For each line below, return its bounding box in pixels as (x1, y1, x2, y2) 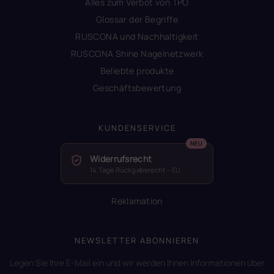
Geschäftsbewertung (92, 82, 182, 94)
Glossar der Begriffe (96, 13, 178, 26)
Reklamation (111, 195, 163, 207)
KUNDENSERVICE (98, 122, 176, 134)
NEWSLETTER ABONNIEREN (75, 235, 199, 246)
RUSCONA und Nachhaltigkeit (75, 31, 199, 43)
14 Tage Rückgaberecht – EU (90, 165, 181, 175)
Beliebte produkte (100, 65, 174, 77)
